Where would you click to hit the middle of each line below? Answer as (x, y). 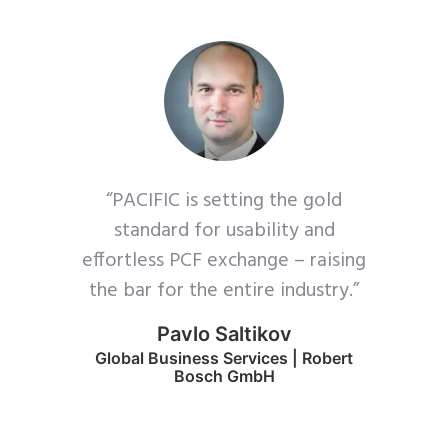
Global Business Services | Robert (224, 357)
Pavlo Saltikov (224, 333)
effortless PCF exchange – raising (224, 260)
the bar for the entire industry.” (224, 290)
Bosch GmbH (224, 375)
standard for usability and (224, 230)
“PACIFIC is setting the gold (224, 200)
